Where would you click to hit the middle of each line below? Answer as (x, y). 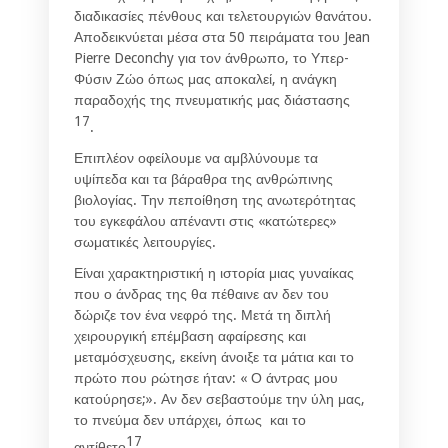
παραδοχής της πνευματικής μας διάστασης (212, 99)
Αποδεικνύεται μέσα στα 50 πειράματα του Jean (222, 36)
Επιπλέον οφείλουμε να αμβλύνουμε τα (196, 157)
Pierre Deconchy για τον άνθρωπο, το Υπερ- (211, 57)
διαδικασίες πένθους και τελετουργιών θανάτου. (223, 15)
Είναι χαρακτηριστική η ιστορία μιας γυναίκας (214, 272)
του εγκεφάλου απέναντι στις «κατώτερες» (205, 220)
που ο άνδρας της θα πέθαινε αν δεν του (201, 293)
